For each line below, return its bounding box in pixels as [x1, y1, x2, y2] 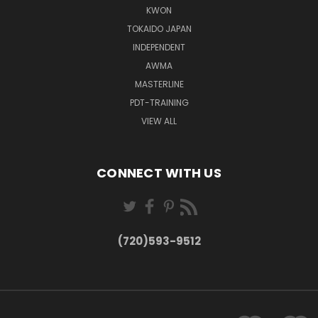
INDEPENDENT [133, 40, 185, 53]
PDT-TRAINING [129, 96, 189, 109]
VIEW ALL [141, 114, 177, 127]
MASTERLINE [134, 77, 184, 90]
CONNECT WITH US [97, 163, 221, 182]
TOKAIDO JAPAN [126, 22, 192, 35]
